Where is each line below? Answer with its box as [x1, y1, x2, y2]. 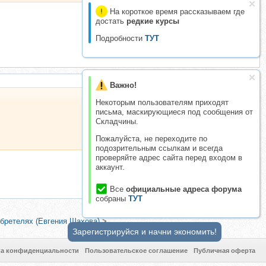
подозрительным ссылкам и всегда [96, 144, 223, 153]
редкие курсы [126, 17, 179, 26]
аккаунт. [96, 163, 125, 172]
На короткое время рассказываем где [107, 7, 245, 16]
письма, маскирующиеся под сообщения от [96, 107, 253, 116]
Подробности [96, 34, 145, 43]
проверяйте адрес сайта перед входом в [96, 153, 242, 162]
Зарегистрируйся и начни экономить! [72, 227, 217, 236]
